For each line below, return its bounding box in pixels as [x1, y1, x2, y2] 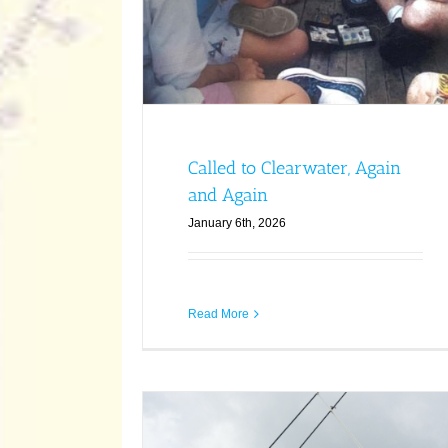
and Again [187, 184, 268, 207]
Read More [187, 307, 249, 322]
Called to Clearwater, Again [187, 157, 401, 180]
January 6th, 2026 [187, 216, 286, 231]
